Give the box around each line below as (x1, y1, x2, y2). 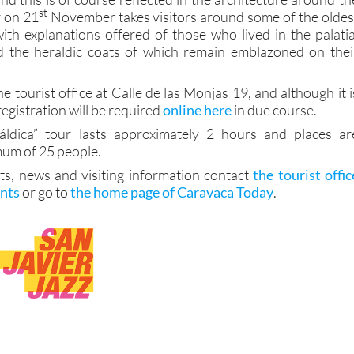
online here (163, 100, 232, 119)
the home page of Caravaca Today (70, 183, 274, 201)
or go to (20, 183, 71, 201)
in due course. (232, 100, 318, 119)
